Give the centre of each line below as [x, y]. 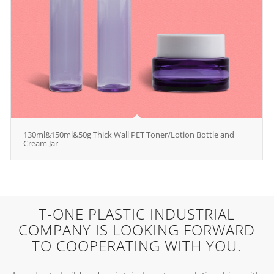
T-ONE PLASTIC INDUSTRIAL [137, 214]
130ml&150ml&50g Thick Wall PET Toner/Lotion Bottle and [128, 134]
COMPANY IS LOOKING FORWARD [137, 230]
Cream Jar [40, 143]
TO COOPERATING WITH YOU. [137, 246]
